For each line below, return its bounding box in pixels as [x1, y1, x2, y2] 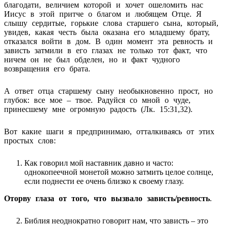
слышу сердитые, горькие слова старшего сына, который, [4, 18, 218, 27]
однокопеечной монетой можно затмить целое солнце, [24, 167, 213, 176]
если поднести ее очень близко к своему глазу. [24, 176, 186, 185]
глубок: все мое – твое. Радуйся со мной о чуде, [4, 95, 191, 104]
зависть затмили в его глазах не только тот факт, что [4, 46, 207, 55]
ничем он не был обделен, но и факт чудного [4, 55, 180, 64]
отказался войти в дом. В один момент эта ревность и [4, 36, 213, 46]
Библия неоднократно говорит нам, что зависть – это [24, 216, 208, 225]
